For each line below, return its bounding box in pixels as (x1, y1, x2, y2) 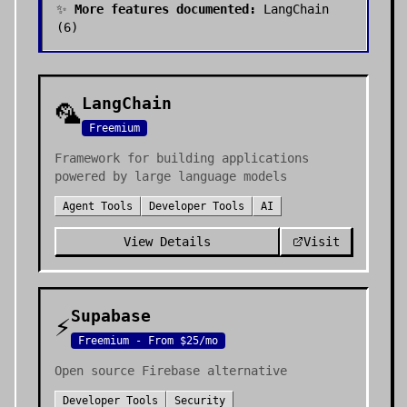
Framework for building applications (55, 151, 309, 165)
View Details (124, 234, 211, 249)
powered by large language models (55, 169, 287, 184)
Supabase (71, 306, 151, 325)
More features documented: (74, 2, 256, 16)
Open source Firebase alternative (55, 363, 287, 378)
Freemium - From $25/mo (78, 334, 218, 347)
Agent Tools (63, 200, 133, 213)
